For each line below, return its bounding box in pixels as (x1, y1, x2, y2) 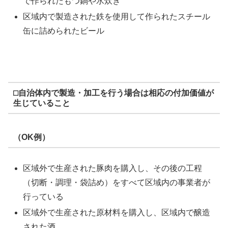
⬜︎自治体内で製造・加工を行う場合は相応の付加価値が (13, 88, 214, 97)
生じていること (13, 98, 70, 107)
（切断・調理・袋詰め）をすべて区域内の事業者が (23, 178, 211, 187)
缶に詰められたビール (23, 26, 105, 36)
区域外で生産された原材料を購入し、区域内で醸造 (23, 208, 211, 217)
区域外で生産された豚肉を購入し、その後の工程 (23, 164, 203, 173)
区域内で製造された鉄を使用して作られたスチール (23, 12, 211, 21)
